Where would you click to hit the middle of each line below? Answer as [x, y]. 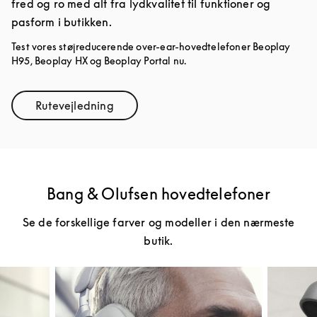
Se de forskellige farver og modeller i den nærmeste [158, 223]
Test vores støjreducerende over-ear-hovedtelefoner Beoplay [151, 47]
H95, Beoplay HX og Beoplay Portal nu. [99, 61]
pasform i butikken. [62, 22]
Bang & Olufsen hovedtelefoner [158, 194]
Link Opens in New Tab [134, 111]
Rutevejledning [75, 106]
